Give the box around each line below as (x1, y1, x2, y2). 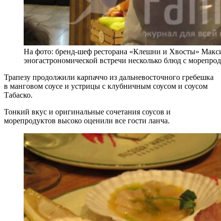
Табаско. (4, 90, 33, 99)
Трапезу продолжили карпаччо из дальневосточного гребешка (4, 73, 214, 81)
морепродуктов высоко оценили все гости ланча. (4, 116, 170, 125)
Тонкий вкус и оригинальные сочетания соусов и (4, 107, 171, 116)
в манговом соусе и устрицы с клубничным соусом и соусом (4, 81, 208, 90)
